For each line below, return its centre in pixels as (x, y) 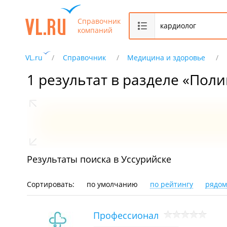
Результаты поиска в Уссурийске (99, 159)
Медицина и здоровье (166, 58)
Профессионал (126, 215)
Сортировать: (52, 184)
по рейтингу (172, 184)
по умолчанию (112, 184)
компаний (95, 30)
